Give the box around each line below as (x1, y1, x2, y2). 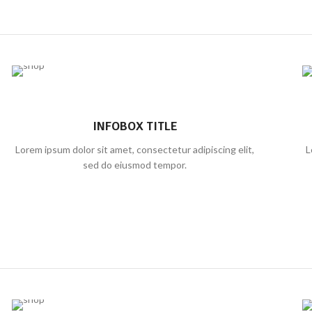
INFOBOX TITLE (92, 118, 178, 134)
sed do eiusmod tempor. (83, 159, 187, 171)
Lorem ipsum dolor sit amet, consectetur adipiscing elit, (15, 143, 255, 155)
